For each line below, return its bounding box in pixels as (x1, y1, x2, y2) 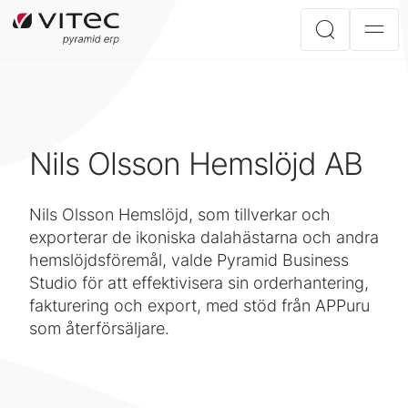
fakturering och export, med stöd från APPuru (29, 296, 370, 315)
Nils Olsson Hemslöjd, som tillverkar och (29, 205, 331, 224)
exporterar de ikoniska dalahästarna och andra (29, 228, 379, 247)
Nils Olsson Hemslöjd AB (29, 145, 362, 182)
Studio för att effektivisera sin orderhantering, (29, 273, 369, 292)
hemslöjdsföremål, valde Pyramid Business (29, 250, 349, 270)
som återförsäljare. (29, 319, 169, 338)
